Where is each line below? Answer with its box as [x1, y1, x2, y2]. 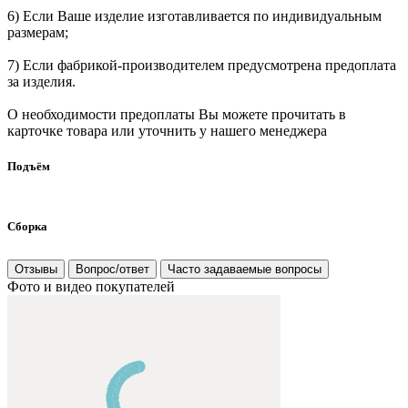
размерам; [7, 24, 68, 40]
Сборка [7, 219, 47, 234]
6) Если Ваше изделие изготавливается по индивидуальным [7, 7, 382, 24]
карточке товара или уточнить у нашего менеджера [7, 122, 327, 138]
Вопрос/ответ [76, 262, 149, 277]
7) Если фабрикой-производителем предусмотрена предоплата [7, 56, 396, 73]
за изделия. [7, 73, 76, 89]
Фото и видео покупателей [7, 279, 175, 295]
